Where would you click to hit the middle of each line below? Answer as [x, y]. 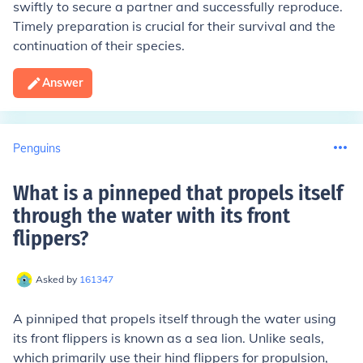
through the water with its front [152, 216]
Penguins [37, 148]
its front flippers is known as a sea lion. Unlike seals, [169, 338]
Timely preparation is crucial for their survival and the [174, 26]
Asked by [58, 279]
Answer [62, 83]
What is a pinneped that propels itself [178, 193]
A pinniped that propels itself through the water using [175, 318]
